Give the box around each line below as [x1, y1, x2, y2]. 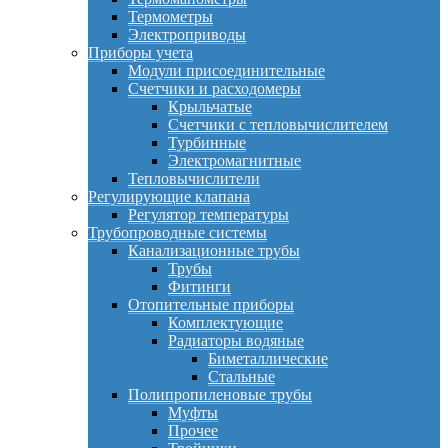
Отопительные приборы [128, 295, 294, 313]
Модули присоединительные [128, 61, 325, 79]
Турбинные [168, 133, 246, 151]
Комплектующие [168, 313, 283, 331]
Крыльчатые [168, 97, 252, 115]
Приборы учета [88, 43, 193, 61]
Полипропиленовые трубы [128, 385, 312, 403]
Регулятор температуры [128, 205, 289, 223]
